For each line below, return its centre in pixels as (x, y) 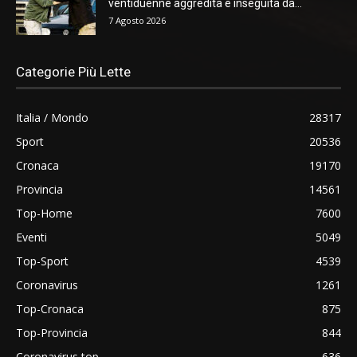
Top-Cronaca (50, 309)
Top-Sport (42, 261)
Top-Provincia (52, 333)
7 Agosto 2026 (137, 21)
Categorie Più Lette (73, 72)
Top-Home (44, 214)
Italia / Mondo (52, 118)
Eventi (31, 237)
